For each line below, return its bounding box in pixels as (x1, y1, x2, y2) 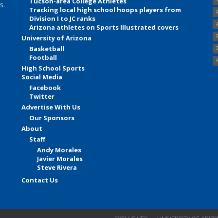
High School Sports (21, 64, 85, 73)
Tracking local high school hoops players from (29, 5, 182, 15)
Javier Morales (37, 154, 83, 163)
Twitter (29, 92, 55, 101)
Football (29, 53, 57, 62)
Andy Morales (37, 145, 82, 155)
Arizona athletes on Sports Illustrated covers (29, 23, 179, 32)
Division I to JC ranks (29, 14, 96, 23)
